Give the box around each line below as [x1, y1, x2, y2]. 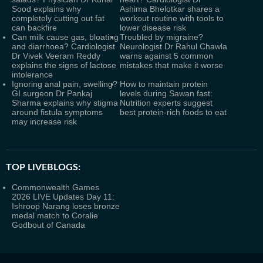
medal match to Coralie [12, 211, 98, 220]
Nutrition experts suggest [120, 98, 213, 107]
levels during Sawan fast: [120, 89, 213, 98]
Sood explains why [12, 4, 81, 14]
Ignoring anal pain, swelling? [12, 79, 117, 89]
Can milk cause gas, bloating [12, 32, 119, 42]
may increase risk [12, 117, 77, 126]
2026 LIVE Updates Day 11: [12, 192, 114, 201]
